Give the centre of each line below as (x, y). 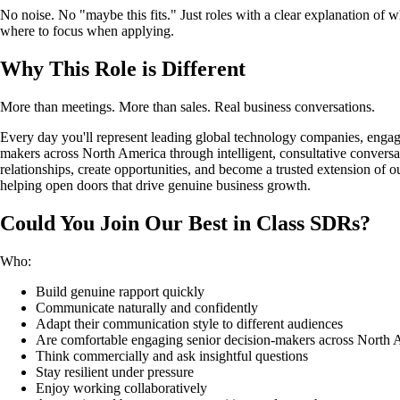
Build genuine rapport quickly (120, 292)
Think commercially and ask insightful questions (172, 356)
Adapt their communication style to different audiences (189, 324)
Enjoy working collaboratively (121, 388)
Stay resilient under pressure (115, 372)
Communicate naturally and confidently (147, 308)
